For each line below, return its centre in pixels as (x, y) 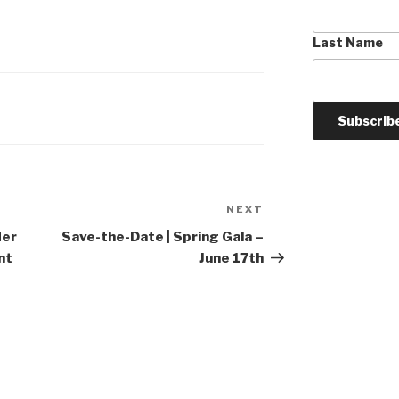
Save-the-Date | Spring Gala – (163, 237)
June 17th (232, 259)
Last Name (347, 43)
